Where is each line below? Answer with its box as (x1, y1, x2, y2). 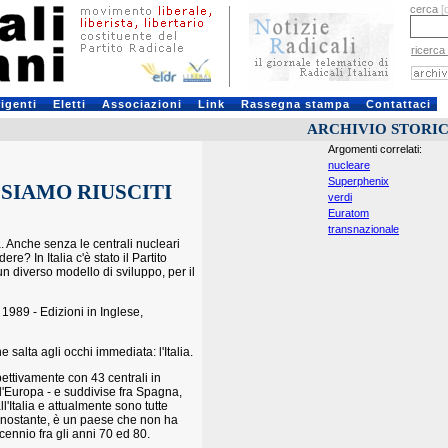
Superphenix (328, 175, 389, 187)
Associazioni (101, 98, 182, 110)
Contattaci (365, 98, 431, 110)
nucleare (328, 159, 370, 171)
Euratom (328, 207, 369, 219)
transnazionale (328, 223, 399, 235)
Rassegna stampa (240, 98, 350, 110)
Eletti (52, 98, 86, 110)
